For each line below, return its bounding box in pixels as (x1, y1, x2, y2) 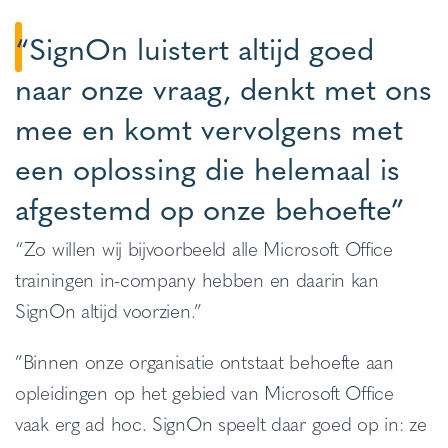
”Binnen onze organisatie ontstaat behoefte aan (15, 347, 394, 375)
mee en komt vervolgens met (15, 105, 403, 150)
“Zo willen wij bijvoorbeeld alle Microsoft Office (15, 234, 393, 262)
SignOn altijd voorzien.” (15, 296, 203, 324)
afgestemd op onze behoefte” (15, 185, 405, 230)
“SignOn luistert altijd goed (15, 25, 374, 70)
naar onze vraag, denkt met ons (15, 65, 432, 110)
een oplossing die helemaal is (15, 145, 400, 190)
